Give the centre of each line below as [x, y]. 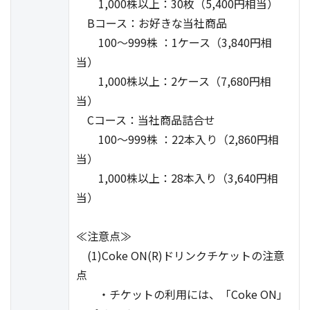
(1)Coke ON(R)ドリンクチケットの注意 [180, 255]
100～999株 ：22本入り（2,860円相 [177, 139]
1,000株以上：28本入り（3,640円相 [177, 178]
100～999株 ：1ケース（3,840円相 [174, 42]
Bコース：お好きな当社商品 [152, 23]
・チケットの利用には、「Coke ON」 [182, 294]
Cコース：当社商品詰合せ [146, 120]
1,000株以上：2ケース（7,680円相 [174, 81]
